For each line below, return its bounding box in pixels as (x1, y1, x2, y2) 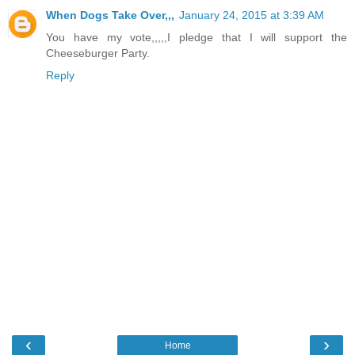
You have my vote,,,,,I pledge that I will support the (46, 31, 347, 44)
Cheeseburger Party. (46, 47, 150, 60)
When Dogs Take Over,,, (46, 9, 174, 22)
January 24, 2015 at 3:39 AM (179, 9, 324, 22)
